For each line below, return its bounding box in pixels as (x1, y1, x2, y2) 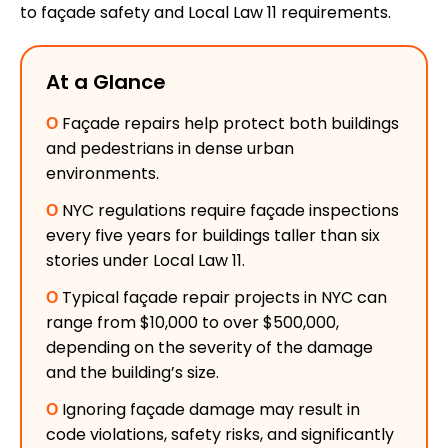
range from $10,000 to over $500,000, (46, 311, 339, 335)
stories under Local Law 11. (46, 249, 245, 273)
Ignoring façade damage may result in (58, 398, 360, 422)
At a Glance (46, 68, 166, 97)
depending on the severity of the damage (46, 336, 373, 360)
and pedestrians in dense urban (46, 137, 294, 161)
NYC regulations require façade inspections (58, 199, 399, 223)
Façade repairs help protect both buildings (58, 112, 399, 136)
